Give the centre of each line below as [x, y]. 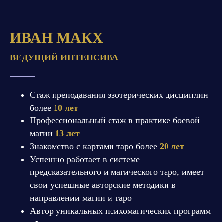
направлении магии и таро [81, 198]
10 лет [66, 108]
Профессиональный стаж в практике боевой [115, 121]
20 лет [172, 146]
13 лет [67, 134]
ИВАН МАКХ [56, 38]
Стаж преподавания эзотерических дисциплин [119, 95]
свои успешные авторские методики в [103, 185]
